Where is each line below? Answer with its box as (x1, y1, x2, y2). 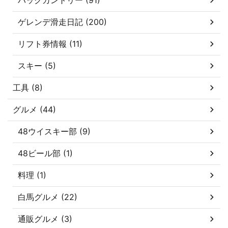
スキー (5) (18, 60, 56, 71)
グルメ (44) (13, 104, 56, 115)
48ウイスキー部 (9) (18, 126, 91, 136)
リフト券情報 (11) (18, 38, 82, 49)
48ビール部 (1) (18, 148, 73, 158)
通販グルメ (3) (18, 213, 72, 224)
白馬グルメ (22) (18, 191, 77, 202)
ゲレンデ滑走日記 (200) (18, 16, 107, 27)
